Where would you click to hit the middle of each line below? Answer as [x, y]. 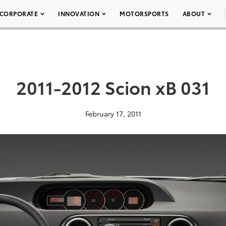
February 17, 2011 [113, 114]
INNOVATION [79, 13]
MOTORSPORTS [144, 13]
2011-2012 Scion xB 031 [113, 87]
